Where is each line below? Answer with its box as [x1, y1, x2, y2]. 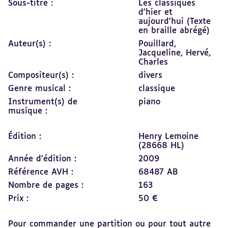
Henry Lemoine [138, 132, 198, 141]
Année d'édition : [8, 155, 76, 163]
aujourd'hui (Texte [138, 17, 211, 26]
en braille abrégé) [138, 26, 210, 35]
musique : [8, 107, 47, 116]
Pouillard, [138, 40, 176, 48]
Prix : [8, 194, 28, 203]
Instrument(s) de [8, 98, 77, 106]
